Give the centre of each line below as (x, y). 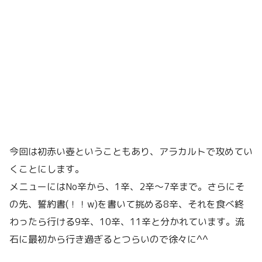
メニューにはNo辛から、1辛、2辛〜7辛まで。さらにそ (127, 186)
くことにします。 (47, 169)
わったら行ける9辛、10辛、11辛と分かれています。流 (127, 221)
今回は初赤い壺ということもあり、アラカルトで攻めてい (131, 151)
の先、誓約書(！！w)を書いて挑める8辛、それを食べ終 (127, 204)
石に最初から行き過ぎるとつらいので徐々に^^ (109, 239)
